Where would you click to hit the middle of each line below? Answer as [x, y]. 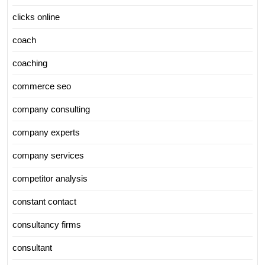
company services [48, 156]
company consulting [51, 109]
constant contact [44, 202]
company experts [46, 132]
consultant [32, 248]
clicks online [36, 17]
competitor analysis [50, 179]
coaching [30, 63]
